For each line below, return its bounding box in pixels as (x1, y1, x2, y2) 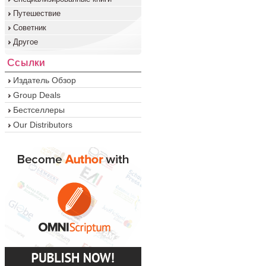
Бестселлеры (13, 105, 65, 115)
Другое (13, 37, 38, 46)
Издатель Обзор (13, 75, 76, 85)
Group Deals (13, 90, 61, 100)
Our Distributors (13, 120, 72, 129)
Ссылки (7, 57, 46, 68)
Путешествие (13, 9, 61, 18)
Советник (13, 23, 46, 32)
